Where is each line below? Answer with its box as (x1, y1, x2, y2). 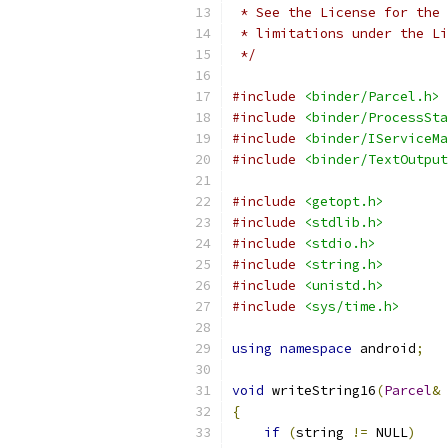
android (352, 340, 416, 357)
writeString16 (264, 382, 376, 399)
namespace (280, 340, 352, 357)
